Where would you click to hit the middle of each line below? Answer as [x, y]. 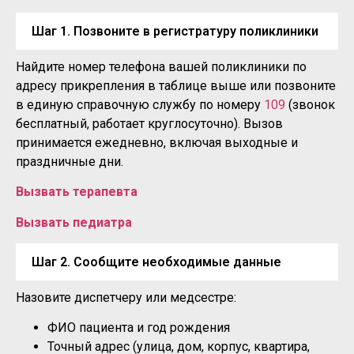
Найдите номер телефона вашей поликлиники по [161, 66]
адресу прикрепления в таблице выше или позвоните [176, 85]
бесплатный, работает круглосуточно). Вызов [149, 123]
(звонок [310, 104]
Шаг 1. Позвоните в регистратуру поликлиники [175, 31]
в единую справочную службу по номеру [140, 104]
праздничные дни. [70, 161]
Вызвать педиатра [74, 222]
